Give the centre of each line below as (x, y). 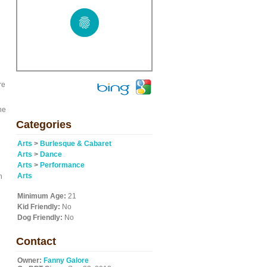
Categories (44, 125)
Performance (62, 165)
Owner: (30, 260)
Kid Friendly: (39, 207)
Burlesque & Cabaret (76, 144)
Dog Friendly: (40, 218)
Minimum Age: (42, 196)
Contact (36, 241)
